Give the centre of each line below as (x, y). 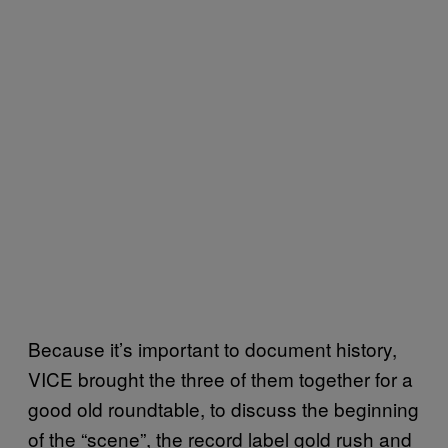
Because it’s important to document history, (212, 348)
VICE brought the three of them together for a (220, 378)
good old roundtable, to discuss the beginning (223, 408)
